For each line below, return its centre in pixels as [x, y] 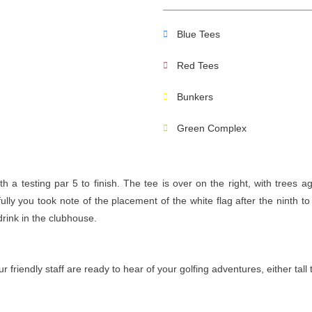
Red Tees [198, 65]
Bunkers [195, 96]
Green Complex [212, 128]
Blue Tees [198, 34]
